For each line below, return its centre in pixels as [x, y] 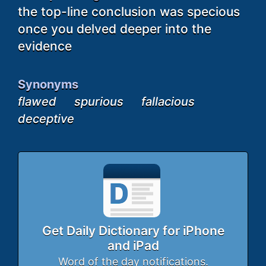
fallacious [168, 101]
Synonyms [48, 84]
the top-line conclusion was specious [129, 11]
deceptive [46, 118]
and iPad [133, 245]
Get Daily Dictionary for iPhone [133, 230]
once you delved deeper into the [115, 28]
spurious [99, 101]
